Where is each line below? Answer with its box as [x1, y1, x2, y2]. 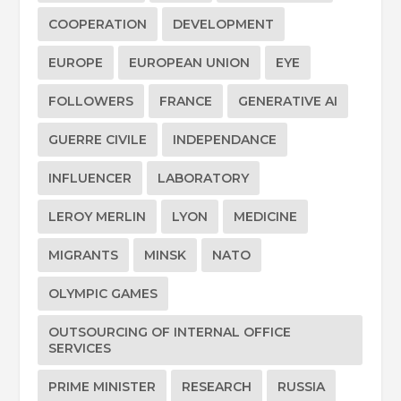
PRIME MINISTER [48, 379, 157, 396]
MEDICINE [234, 209, 298, 226]
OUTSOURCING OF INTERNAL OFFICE [48, 324, 292, 341]
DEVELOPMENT [173, 16, 275, 33]
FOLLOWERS [48, 93, 134, 110]
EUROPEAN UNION [129, 55, 251, 72]
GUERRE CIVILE [48, 132, 148, 149]
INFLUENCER [48, 170, 132, 187]
